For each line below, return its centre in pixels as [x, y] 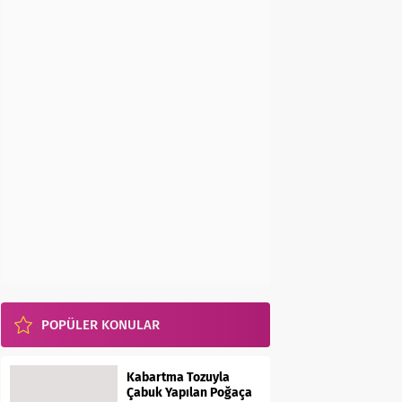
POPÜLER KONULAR [100, 325]
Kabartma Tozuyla [178, 377]
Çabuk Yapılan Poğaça [189, 393]
